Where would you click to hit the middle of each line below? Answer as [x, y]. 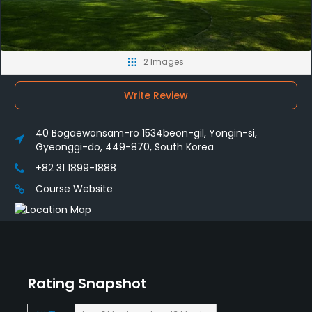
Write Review [156, 95]
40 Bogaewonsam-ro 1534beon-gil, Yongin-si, [146, 133]
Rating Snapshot [87, 283]
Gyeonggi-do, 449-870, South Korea [125, 147]
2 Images [164, 62]
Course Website [74, 188]
